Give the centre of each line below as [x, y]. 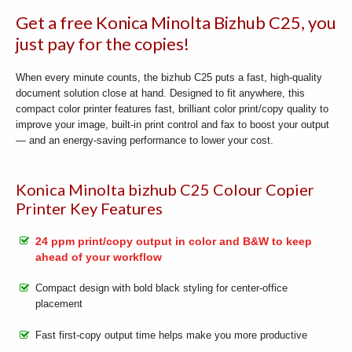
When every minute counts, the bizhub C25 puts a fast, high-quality [169, 77]
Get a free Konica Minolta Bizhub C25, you [176, 22]
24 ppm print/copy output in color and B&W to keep [174, 241]
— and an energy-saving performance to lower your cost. [145, 140]
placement [59, 303]
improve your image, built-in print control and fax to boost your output [172, 124]
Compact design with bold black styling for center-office [161, 288]
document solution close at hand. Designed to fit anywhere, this [160, 93]
